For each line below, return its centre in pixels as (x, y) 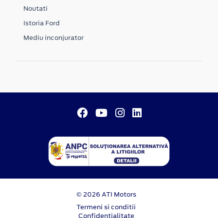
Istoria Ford (42, 23)
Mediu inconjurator (54, 37)
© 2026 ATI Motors (106, 194)
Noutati (36, 8)
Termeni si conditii (106, 207)
